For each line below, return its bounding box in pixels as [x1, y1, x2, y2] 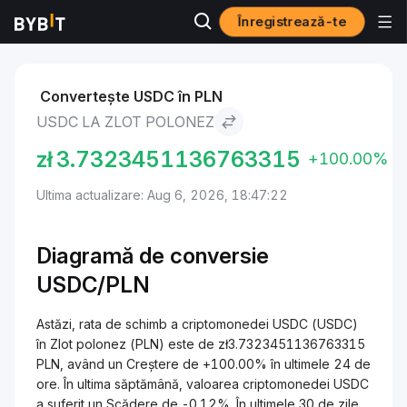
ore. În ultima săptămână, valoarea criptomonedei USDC [36, 376, 369, 392]
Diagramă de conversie [36, 243, 269, 269]
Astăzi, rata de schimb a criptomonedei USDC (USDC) [36, 316, 358, 332]
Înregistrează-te [235, 13, 349, 30]
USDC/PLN [36, 272, 150, 298]
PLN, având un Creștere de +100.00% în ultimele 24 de [36, 356, 371, 372]
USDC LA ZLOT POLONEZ [36, 113, 214, 131]
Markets [15, 24, 66, 39]
